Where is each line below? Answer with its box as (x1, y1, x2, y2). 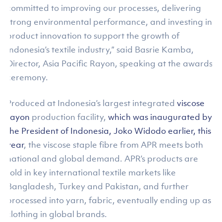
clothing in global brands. (6, 209, 108, 220)
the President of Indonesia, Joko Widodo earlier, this (6, 125, 212, 137)
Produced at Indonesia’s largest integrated (6, 98, 177, 109)
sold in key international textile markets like (6, 167, 176, 178)
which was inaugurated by (108, 111, 213, 123)
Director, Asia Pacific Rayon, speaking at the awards (6, 58, 213, 69)
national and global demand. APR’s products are (6, 153, 199, 165)
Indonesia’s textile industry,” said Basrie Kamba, (6, 44, 194, 55)
